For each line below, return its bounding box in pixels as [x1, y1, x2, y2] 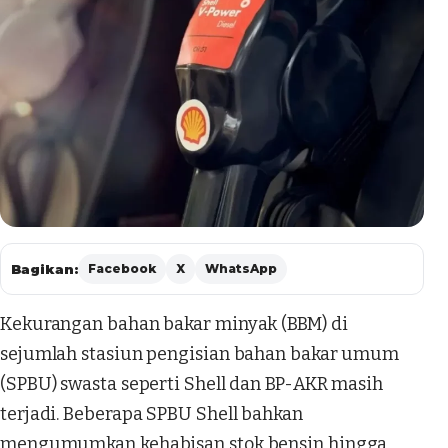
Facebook [88, 261, 156, 277]
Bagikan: [11, 261, 78, 278]
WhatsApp [205, 261, 277, 277]
